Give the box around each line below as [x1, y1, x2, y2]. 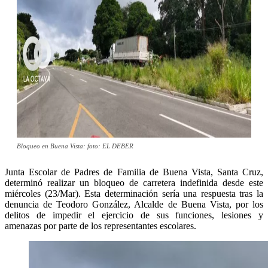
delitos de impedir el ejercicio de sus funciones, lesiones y [5, 210, 263, 221]
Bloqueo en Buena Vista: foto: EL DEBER [17, 142, 133, 150]
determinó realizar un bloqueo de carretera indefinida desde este [5, 178, 263, 188]
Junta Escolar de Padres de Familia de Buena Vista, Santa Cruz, [5, 167, 263, 178]
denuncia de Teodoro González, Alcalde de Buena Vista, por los [5, 199, 263, 210]
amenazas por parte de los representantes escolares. [5, 221, 196, 232]
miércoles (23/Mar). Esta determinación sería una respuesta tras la [5, 188, 263, 199]
